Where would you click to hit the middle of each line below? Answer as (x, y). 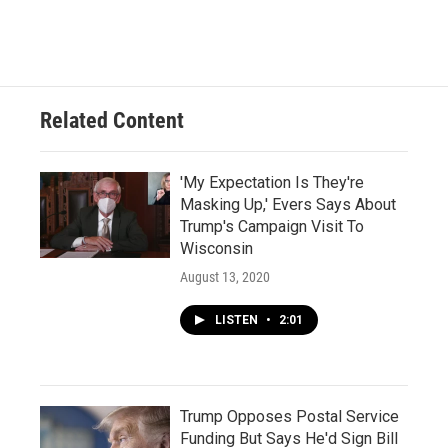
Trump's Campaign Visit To (272, 226)
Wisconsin (216, 248)
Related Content (112, 120)
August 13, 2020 (225, 277)
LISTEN (238, 320)
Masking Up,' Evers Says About (288, 204)
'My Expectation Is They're (272, 182)
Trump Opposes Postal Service (289, 416)
